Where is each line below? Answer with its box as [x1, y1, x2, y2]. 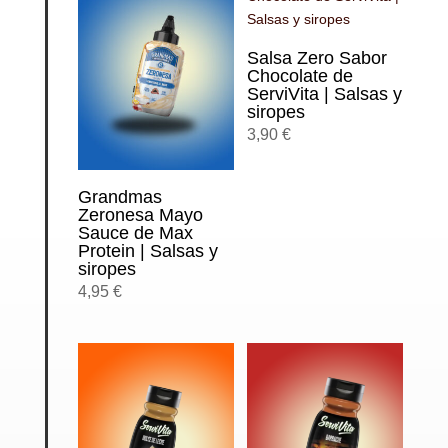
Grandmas [77, 187, 162, 208]
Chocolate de [247, 66, 353, 87]
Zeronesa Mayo [77, 205, 203, 226]
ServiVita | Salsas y [247, 84, 402, 105]
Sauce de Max [77, 223, 193, 244]
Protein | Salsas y [77, 241, 218, 262]
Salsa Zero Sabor [247, 48, 387, 69]
